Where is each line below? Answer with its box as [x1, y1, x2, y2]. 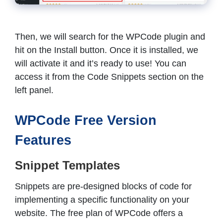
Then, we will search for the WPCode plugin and [15, 31, 205, 42]
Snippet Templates [15, 158, 120, 172]
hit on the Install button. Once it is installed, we [15, 45, 198, 55]
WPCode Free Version [15, 112, 157, 128]
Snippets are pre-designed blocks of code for [15, 181, 192, 191]
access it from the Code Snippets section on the [15, 71, 204, 82]
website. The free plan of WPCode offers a [15, 208, 183, 218]
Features [15, 132, 71, 148]
